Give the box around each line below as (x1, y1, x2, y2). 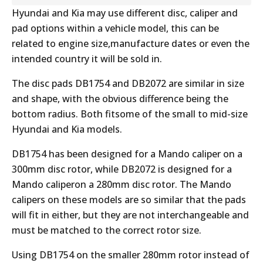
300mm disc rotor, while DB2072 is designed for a (12, 163, 232, 176)
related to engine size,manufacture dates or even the (12, 37, 249, 50)
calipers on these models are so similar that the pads (12, 193, 246, 206)
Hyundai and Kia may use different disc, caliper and (12, 6, 238, 19)
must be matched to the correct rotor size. (12, 224, 201, 237)
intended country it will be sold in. (12, 52, 162, 65)
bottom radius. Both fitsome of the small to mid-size (12, 107, 248, 120)
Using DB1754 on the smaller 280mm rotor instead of (12, 248, 249, 261)
